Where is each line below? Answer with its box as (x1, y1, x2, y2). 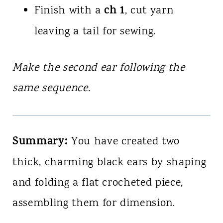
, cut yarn (124, 3, 174, 19)
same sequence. (12, 81, 91, 97)
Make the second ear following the (12, 60, 185, 77)
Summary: (12, 133, 68, 152)
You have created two (68, 134, 180, 150)
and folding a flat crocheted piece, (12, 175, 184, 192)
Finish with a (34, 3, 105, 19)
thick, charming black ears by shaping (12, 155, 207, 171)
